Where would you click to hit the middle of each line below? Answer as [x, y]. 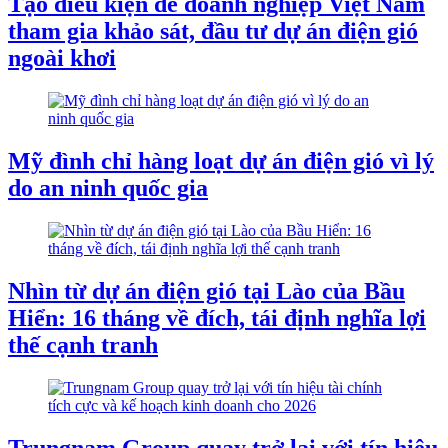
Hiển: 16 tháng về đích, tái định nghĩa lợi [217, 317]
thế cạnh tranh [83, 344]
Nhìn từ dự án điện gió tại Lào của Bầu [206, 290]
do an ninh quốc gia [108, 188]
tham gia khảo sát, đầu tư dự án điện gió [213, 31]
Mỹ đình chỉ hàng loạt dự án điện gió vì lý [221, 161]
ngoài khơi [62, 58]
